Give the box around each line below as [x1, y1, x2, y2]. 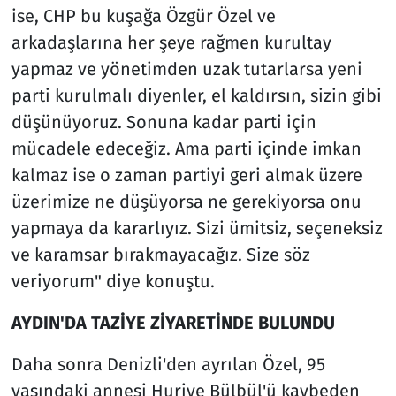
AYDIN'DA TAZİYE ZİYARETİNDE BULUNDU [11, 311, 335, 333]
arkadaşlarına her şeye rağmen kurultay [11, 31, 331, 53]
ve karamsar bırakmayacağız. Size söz [11, 243, 310, 265]
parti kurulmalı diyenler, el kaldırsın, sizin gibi [11, 84, 382, 106]
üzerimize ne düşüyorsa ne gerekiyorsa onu [11, 190, 362, 212]
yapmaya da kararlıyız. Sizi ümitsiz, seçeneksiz [11, 217, 383, 239]
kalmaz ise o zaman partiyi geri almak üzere [11, 164, 362, 186]
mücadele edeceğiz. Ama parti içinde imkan [11, 137, 362, 159]
